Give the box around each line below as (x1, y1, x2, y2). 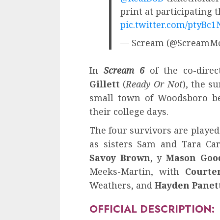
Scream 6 (103, 64, 144, 76)
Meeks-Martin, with (89, 165, 185, 177)
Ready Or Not (126, 78, 183, 90)
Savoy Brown (89, 151, 150, 164)
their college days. (89, 105, 168, 117)
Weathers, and (89, 179, 155, 191)
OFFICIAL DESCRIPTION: (89, 201, 215, 217)
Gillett (89, 78, 123, 90)
